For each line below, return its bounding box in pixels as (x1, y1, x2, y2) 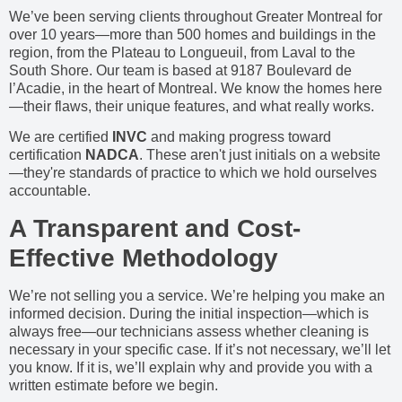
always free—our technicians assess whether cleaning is (9, 323, 369, 339)
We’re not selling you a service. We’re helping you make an (9, 287, 385, 303)
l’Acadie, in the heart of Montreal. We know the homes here (9, 80, 382, 96)
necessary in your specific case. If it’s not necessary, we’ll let (9, 341, 390, 357)
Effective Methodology (9, 243, 278, 272)
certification (9, 147, 85, 163)
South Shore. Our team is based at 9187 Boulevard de (9, 62, 352, 78)
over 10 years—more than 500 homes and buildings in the (9, 26, 376, 42)
